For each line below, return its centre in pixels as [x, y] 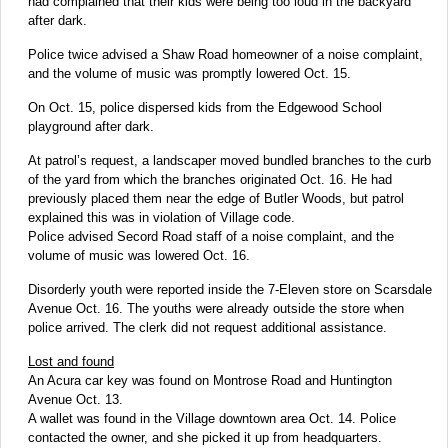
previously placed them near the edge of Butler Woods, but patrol [216, 198]
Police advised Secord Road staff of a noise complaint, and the [211, 236]
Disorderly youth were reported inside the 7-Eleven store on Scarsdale [230, 289]
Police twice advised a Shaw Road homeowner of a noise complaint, [225, 54]
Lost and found [71, 361]
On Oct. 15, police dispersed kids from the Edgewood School [205, 107]
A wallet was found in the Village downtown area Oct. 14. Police [212, 418]
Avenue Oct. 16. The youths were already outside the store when [216, 308]
